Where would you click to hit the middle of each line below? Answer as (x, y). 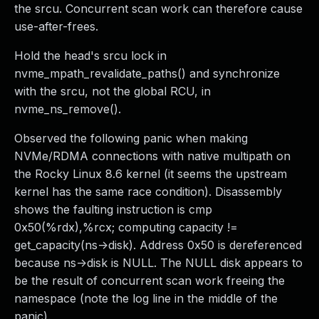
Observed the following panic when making (131, 138)
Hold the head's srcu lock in (90, 56)
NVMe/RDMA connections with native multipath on (152, 156)
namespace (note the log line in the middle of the (146, 298)
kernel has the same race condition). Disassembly (148, 192)
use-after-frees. (56, 26)
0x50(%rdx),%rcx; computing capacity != (126, 227)
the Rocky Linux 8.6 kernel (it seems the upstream (151, 174)
